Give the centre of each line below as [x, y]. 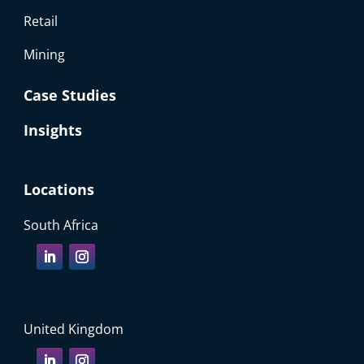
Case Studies [70, 95]
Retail [41, 21]
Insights [53, 130]
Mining [45, 54]
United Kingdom [74, 329]
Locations [59, 189]
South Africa [61, 225]
